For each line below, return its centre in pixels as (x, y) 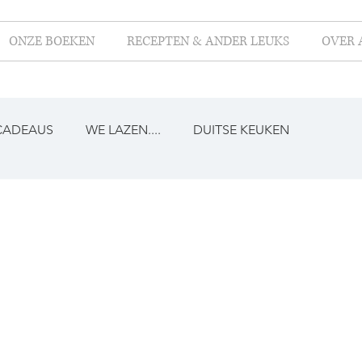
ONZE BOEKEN (52, 41)
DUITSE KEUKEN (241, 130)
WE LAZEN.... (123, 130)
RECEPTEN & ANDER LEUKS (208, 41)
